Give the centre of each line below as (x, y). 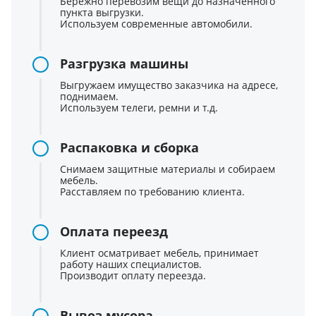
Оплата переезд (114, 232)
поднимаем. (89, 97)
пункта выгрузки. (102, 13)
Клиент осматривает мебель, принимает (159, 253)
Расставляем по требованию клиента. (152, 192)
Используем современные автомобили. (156, 24)
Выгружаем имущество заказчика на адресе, (169, 85)
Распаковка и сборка (129, 148)
